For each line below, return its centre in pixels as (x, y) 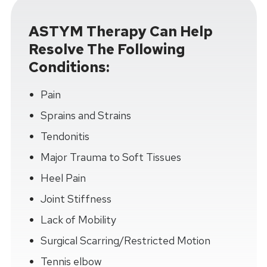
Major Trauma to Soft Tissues (111, 157)
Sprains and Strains (86, 116)
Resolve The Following (107, 49)
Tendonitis (65, 136)
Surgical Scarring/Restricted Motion (125, 241)
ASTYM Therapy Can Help (120, 32)
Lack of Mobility (78, 220)
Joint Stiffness (76, 199)
